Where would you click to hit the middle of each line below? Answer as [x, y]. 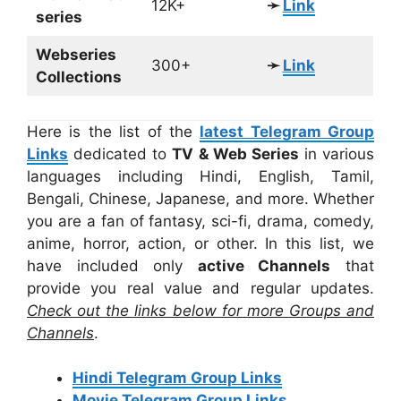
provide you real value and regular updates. [200, 288]
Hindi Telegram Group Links [177, 378]
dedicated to [120, 154]
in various [336, 154]
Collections [78, 77]
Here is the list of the [114, 131]
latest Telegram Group [287, 131]
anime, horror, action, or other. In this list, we [200, 243]
